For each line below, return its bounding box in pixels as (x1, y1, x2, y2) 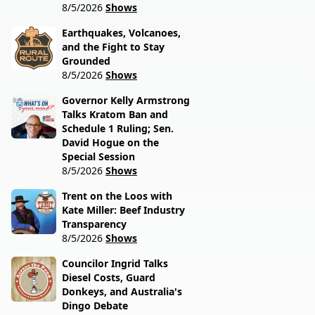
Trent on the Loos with (62, 189, 172, 202)
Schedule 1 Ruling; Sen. (62, 122, 174, 135)
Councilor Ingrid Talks (62, 257, 168, 270)
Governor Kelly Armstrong (62, 94, 190, 107)
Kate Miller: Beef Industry (62, 203, 185, 217)
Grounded (62, 54, 110, 67)
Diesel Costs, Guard (62, 271, 155, 284)
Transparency (62, 217, 127, 231)
